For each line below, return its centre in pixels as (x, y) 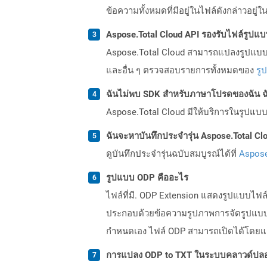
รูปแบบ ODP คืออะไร (147, 177)
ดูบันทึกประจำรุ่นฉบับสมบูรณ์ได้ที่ (173, 153)
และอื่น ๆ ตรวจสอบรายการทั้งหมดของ (181, 70)
